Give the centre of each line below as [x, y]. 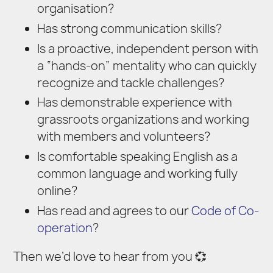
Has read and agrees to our [114, 211]
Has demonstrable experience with [134, 103]
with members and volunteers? [123, 137]
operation [65, 228]
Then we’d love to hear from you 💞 [110, 257]
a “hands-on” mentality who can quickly [147, 66]
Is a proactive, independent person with [147, 48]
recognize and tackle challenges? [130, 83]
